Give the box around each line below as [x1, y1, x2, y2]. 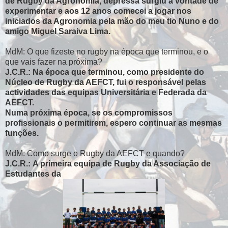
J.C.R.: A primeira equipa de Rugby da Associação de [5, 159, 211, 168]
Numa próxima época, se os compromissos [5, 108, 173, 117]
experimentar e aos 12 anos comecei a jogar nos [5, 6, 191, 15]
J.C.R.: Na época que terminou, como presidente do [5, 67, 204, 76]
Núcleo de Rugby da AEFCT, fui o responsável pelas [5, 77, 206, 87]
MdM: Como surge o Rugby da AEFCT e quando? [5, 149, 185, 158]
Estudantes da [5, 169, 61, 178]
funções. [5, 128, 41, 137]
